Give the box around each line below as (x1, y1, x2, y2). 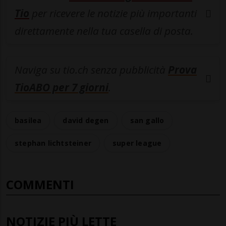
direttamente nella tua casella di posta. (15, 24, 193, 38)
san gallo (130, 116, 164, 126)
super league (112, 138, 162, 148)
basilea (15, 116, 42, 126)
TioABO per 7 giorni (15, 80, 108, 95)
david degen (63, 116, 109, 126)
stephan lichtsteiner (15, 138, 91, 148)
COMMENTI (6, 176, 74, 193)
